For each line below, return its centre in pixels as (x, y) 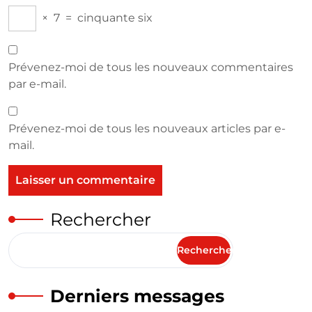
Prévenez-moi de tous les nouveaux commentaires (151, 68)
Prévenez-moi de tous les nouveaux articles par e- (147, 129)
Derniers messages (137, 296)
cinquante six (115, 18)
